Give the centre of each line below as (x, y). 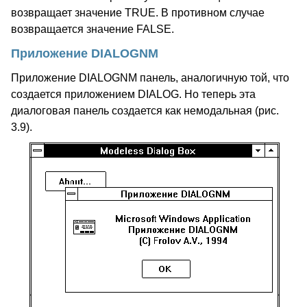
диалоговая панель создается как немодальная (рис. (145, 111)
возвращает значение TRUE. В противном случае (138, 13)
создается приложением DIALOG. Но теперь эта (133, 94)
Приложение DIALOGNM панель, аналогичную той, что (150, 78)
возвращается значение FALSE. (93, 29)
